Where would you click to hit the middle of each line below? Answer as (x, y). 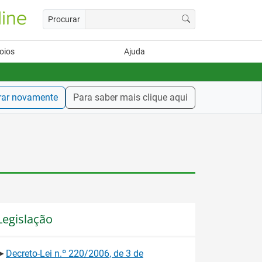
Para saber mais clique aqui (130, 97)
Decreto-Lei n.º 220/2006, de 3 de (75, 253)
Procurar (64, 19)
